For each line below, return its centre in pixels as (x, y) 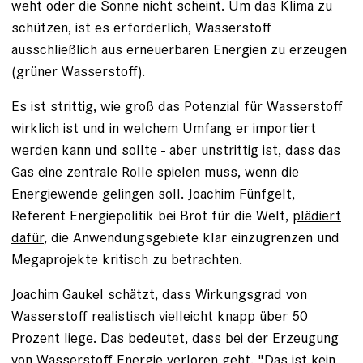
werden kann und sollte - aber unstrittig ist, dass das (176, 149)
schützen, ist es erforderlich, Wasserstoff (141, 27)
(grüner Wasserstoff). (78, 70)
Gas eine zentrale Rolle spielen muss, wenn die (155, 171)
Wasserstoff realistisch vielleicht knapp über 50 (160, 315)
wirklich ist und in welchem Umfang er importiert (164, 127)
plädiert (317, 215)
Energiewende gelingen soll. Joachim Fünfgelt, (153, 193)
